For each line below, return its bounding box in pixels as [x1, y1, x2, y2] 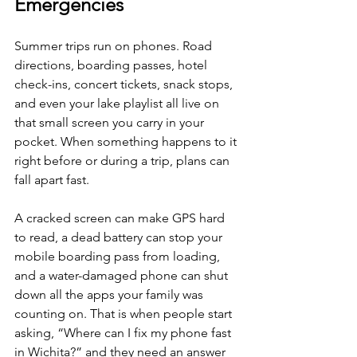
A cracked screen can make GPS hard [14, 210, 228, 226]
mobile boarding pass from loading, [14, 248, 223, 264]
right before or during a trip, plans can [14, 152, 233, 168]
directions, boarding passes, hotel [14, 57, 210, 73]
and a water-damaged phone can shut [14, 267, 231, 283]
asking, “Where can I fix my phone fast [14, 324, 234, 340]
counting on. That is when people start [14, 305, 235, 321]
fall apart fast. [14, 171, 89, 187]
